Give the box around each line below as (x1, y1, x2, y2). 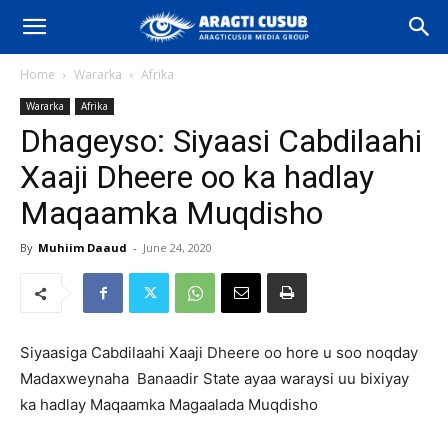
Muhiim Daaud (38, 240, 127, 255)
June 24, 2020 (143, 240, 212, 255)
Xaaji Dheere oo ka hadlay (20, 158, 374, 196)
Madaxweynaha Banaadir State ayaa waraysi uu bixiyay (20, 369, 409, 388)
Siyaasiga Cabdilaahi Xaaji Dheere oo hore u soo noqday (20, 343, 418, 362)
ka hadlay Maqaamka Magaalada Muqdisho (20, 395, 318, 414)
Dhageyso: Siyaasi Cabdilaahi (20, 122, 422, 160)
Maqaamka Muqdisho (20, 194, 323, 232)
